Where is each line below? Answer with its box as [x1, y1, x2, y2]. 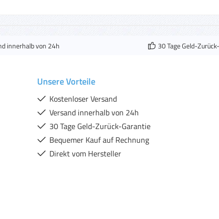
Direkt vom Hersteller [49, 148, 121, 159]
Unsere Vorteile [37, 75, 95, 88]
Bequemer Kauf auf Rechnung [49, 134, 149, 146]
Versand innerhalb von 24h [49, 107, 139, 118]
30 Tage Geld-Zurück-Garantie [49, 120, 151, 132]
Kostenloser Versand [49, 93, 117, 105]
